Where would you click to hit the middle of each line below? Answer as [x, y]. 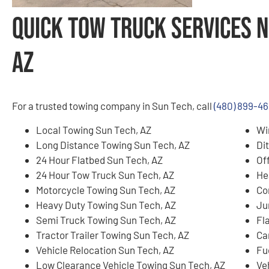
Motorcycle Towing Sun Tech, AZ [106, 189]
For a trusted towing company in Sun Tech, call [113, 106]
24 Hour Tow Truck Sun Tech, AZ [105, 174]
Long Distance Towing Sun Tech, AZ [113, 144]
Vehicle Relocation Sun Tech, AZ [105, 249]
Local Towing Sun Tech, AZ [94, 129]
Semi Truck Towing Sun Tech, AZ [106, 219]
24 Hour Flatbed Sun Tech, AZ [99, 159]
